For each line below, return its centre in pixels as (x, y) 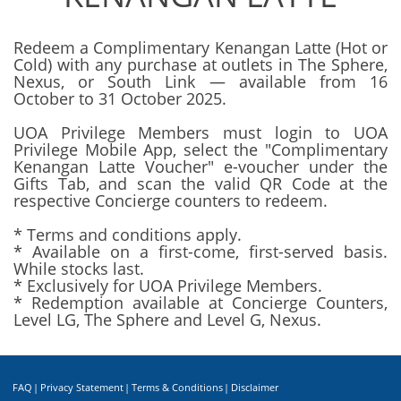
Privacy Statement (82, 387)
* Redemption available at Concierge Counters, (200, 302)
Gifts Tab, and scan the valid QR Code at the (200, 183)
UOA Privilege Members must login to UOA (200, 132)
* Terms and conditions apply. (128, 234)
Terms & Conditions (177, 387)
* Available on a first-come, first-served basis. (200, 251)
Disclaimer (255, 387)
